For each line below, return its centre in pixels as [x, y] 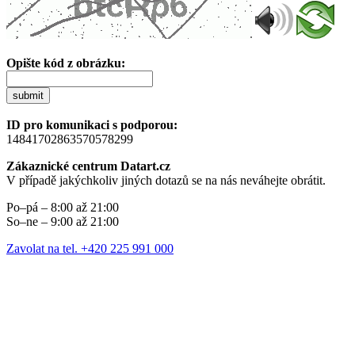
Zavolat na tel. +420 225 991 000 [90, 248]
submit [28, 95]
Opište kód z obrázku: [66, 63]
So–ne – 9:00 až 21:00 [63, 221]
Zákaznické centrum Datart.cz [88, 166]
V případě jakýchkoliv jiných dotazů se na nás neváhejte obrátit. [166, 180]
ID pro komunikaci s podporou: [92, 124]
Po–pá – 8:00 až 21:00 [63, 207]
